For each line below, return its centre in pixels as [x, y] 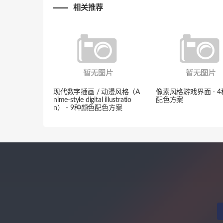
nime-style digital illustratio [93, 100]
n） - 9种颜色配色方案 [88, 108]
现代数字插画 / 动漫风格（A [97, 92]
